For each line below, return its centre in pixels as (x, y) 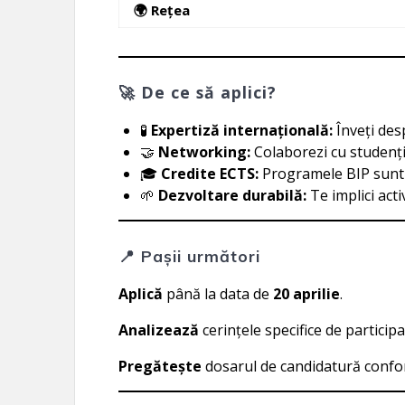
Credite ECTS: (210, 173)
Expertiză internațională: (242, 130)
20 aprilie (307, 293)
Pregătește (160, 366)
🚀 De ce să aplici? (198, 92)
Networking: (205, 151)
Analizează (159, 330)
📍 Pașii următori (190, 255)
